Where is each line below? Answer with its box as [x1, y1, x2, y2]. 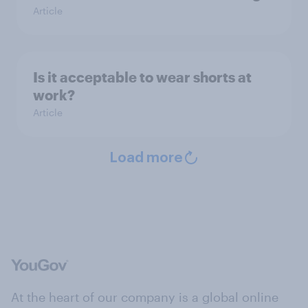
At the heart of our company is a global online [11, 289, 278, 305]
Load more [109, 151, 183, 165]
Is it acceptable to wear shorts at [33, 68, 252, 85]
